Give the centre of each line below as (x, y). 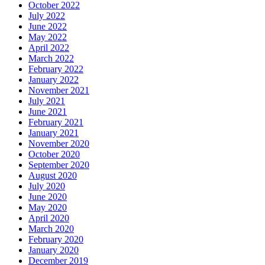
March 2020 (51, 229)
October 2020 (54, 154)
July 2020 (47, 186)
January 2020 (54, 250)
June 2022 (48, 27)
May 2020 (48, 208)
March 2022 (51, 59)
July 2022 (47, 16)
